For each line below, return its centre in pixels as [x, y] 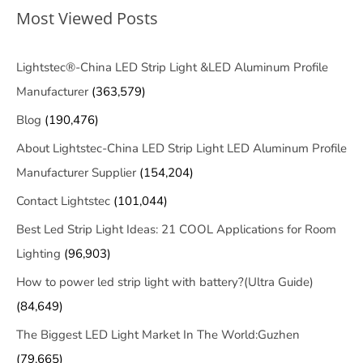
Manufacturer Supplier [76, 173]
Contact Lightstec [63, 201]
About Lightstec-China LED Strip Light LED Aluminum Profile [181, 149]
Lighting [38, 254]
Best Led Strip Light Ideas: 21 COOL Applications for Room [176, 230]
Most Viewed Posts [87, 19]
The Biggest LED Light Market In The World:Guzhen [158, 335]
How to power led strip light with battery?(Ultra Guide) [165, 282]
